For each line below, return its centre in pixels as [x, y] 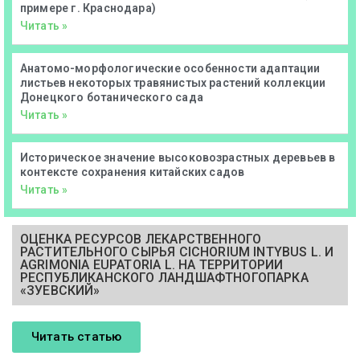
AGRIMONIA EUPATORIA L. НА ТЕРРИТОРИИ [152, 264]
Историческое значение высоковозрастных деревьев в [178, 157]
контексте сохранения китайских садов [133, 172]
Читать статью [77, 336]
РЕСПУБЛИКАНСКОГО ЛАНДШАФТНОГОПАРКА [164, 277]
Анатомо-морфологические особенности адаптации [170, 68]
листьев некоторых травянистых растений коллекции [173, 82]
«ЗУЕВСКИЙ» [60, 290]
